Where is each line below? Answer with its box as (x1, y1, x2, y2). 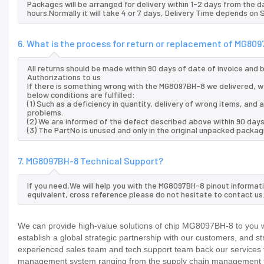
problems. (27, 107, 63, 118)
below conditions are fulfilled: (27, 90, 135, 100)
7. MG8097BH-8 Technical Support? (18, 155, 163, 167)
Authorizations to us (27, 72, 101, 82)
